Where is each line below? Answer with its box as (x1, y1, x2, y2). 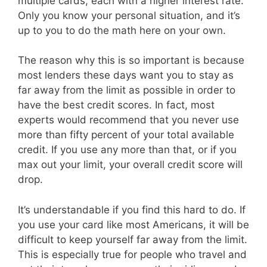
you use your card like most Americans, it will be (18, 218, 249, 231)
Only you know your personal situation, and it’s (18, 9, 240, 21)
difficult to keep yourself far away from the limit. (18, 233, 247, 246)
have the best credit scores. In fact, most (18, 99, 215, 111)
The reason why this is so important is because (18, 54, 244, 67)
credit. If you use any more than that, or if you (18, 144, 237, 156)
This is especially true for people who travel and (18, 248, 247, 260)
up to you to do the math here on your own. (18, 24, 226, 36)
